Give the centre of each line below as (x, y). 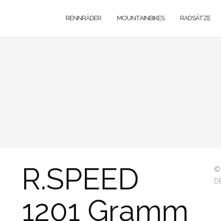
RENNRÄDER (83, 18)
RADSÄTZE (195, 18)
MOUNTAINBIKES (141, 18)
